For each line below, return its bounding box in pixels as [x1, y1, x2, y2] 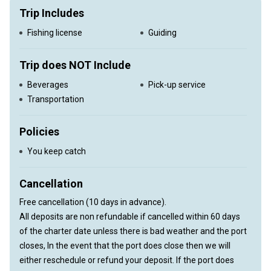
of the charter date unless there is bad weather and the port [19, 226, 247, 236]
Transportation [27, 94, 84, 104]
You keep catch [27, 146, 86, 156]
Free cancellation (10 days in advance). [19, 197, 166, 207]
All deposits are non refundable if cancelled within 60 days [19, 212, 240, 221]
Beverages [27, 80, 68, 90]
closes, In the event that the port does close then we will [19, 241, 230, 250]
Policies [19, 125, 59, 138]
